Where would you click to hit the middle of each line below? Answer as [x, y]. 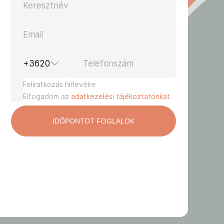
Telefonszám [108, 63]
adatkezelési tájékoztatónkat [120, 96]
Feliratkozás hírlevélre [59, 84]
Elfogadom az [47, 96]
